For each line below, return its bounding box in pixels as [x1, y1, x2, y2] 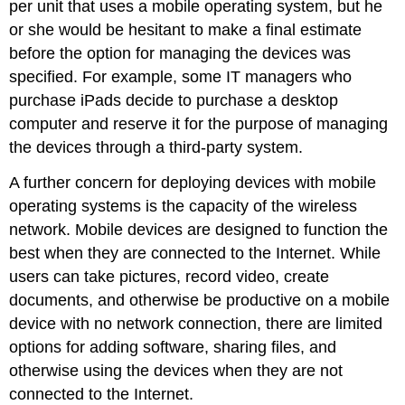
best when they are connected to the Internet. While [9, 243, 381, 262]
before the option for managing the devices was [9, 44, 352, 63]
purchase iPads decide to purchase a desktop [9, 91, 339, 110]
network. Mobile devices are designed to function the [9, 220, 389, 239]
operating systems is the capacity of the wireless [9, 196, 358, 215]
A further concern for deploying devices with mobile [9, 173, 377, 192]
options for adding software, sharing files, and [9, 337, 337, 356]
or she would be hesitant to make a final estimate [9, 21, 363, 40]
